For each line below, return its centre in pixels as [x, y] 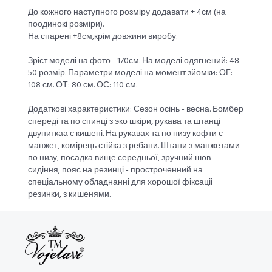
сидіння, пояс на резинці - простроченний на [116, 170]
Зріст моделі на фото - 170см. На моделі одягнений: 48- [135, 61]
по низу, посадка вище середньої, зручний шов [120, 158]
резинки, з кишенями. [70, 194]
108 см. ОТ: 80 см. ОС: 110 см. [83, 85]
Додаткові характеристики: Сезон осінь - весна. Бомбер [136, 109]
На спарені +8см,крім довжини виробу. [103, 36]
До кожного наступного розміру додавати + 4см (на [127, 12]
